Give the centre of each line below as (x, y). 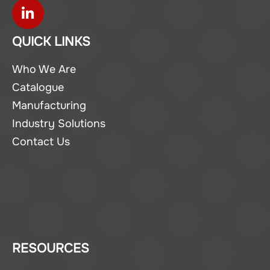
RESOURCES (51, 248)
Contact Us (41, 141)
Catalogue (38, 87)
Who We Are (44, 69)
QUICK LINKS (51, 41)
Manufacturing (49, 105)
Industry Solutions (59, 123)
